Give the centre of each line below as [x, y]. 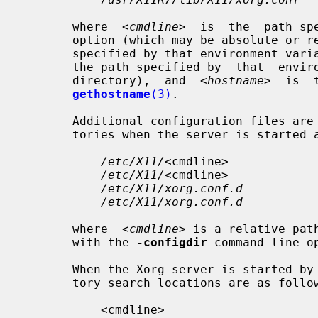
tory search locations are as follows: [48, 283]
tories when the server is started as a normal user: [48, 134]
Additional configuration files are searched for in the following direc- [48, 121]
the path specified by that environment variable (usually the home [48, 67]
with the [104, 242]
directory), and [136, 80]
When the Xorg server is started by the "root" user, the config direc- [48, 269]
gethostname [111, 94]
